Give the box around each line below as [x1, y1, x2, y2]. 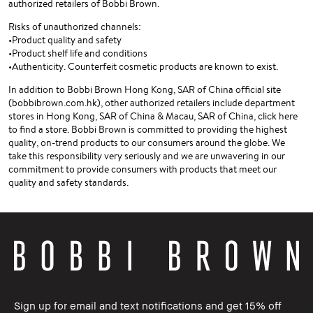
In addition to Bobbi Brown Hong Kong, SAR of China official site [8, 83, 281, 96]
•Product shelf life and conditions [8, 47, 147, 60]
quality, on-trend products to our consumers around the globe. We [8, 136, 285, 150]
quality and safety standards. [8, 176, 129, 189]
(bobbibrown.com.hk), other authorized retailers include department [8, 96, 295, 110]
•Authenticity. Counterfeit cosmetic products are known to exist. [8, 60, 278, 73]
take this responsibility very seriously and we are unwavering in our [8, 150, 285, 163]
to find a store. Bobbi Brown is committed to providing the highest [8, 123, 287, 136]
